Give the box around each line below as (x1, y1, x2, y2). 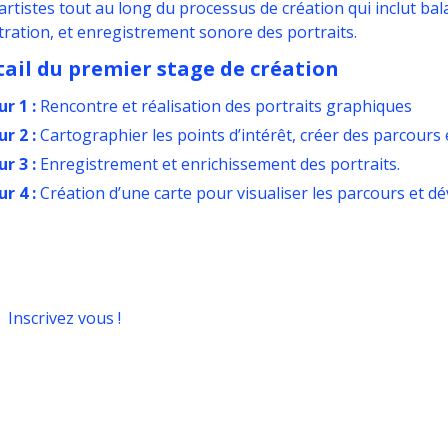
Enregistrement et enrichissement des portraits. (39, 153, 400, 175)
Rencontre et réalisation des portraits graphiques (35, 95, 412, 117)
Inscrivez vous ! (7, 307, 121, 329)
